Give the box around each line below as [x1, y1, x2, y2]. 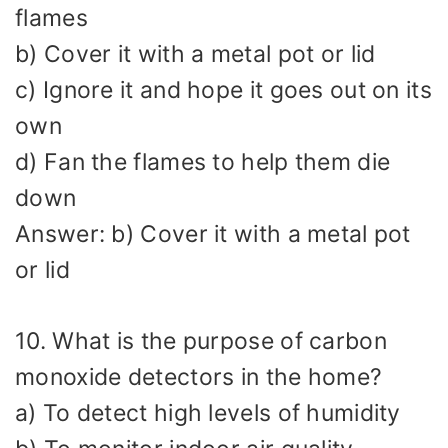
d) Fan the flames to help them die [15, 148, 391, 177]
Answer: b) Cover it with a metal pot [15, 220, 411, 249]
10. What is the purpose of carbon [15, 326, 387, 355]
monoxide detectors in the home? [15, 362, 383, 391]
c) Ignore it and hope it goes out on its [15, 76, 432, 105]
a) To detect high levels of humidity [15, 398, 401, 427]
